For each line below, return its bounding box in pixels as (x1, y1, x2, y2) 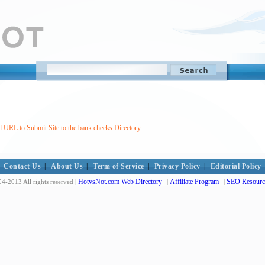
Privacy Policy (154, 162, 201, 170)
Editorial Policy (210, 162, 261, 170)
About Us (51, 162, 83, 170)
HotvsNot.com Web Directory (78, 177, 162, 186)
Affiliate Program (170, 177, 219, 186)
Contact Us (4, 162, 41, 170)
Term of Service (93, 162, 144, 170)
